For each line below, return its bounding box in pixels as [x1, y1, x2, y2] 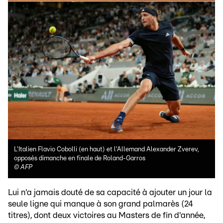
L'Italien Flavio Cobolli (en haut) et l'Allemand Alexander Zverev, [14, 146, 199, 153]
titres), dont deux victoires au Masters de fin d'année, [8, 211, 205, 220]
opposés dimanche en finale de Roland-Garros [14, 155, 145, 162]
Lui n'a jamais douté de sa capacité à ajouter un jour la [8, 188, 212, 197]
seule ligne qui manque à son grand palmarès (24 [8, 199, 193, 208]
